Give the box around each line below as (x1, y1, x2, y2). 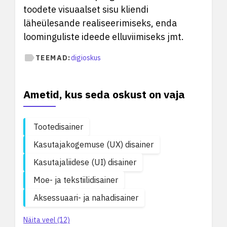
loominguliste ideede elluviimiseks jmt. (23, 31, 184, 43)
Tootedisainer (33, 122, 83, 132)
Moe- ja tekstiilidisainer (33, 175, 118, 185)
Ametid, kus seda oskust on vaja (23, 87, 185, 101)
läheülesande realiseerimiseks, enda (23, 17, 177, 29)
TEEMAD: (35, 53, 71, 62)
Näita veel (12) (23, 215, 70, 224)
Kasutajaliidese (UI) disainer (33, 157, 136, 167)
